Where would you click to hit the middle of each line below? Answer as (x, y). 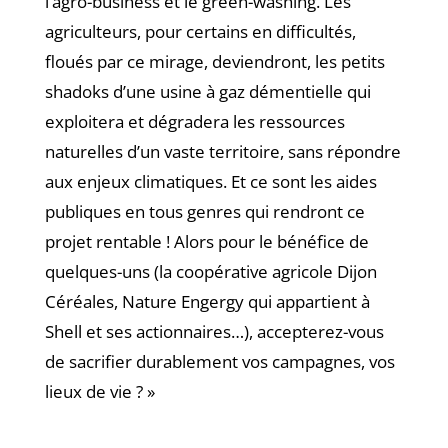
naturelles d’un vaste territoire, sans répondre (222, 152)
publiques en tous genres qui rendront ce (204, 212)
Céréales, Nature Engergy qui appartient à (207, 302)
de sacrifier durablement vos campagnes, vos (219, 362)
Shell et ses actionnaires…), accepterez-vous (214, 332)
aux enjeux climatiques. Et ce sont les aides (210, 182)
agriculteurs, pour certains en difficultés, (200, 32)
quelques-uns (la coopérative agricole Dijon (210, 272)
